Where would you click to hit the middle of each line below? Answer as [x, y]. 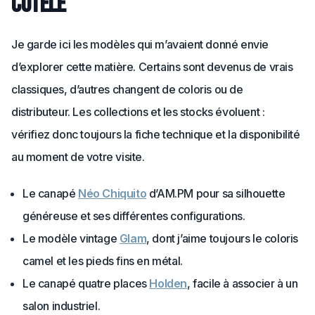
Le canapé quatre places [86, 283]
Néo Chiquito [112, 193]
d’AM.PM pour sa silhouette [216, 193]
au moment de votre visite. [78, 157]
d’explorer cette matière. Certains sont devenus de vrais [152, 67]
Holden [168, 283]
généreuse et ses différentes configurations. [134, 216]
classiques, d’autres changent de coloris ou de [127, 89]
